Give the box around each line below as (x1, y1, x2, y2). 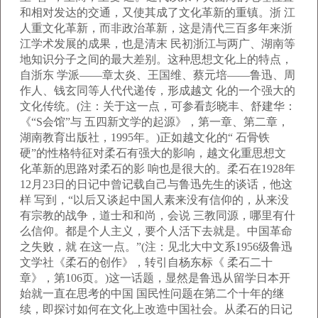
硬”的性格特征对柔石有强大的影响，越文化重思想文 (20, 147, 286, 159)
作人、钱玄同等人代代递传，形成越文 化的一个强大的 (20, 84, 295, 97)
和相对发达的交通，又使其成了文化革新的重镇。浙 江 (20, 6, 295, 18)
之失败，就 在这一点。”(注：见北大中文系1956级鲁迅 (20, 241, 292, 253)
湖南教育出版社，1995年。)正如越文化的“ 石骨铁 (20, 131, 270, 143)
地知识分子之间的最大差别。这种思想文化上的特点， (20, 53, 292, 65)
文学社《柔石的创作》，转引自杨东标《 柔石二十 (20, 256, 273, 268)
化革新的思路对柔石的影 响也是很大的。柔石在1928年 (20, 163, 295, 175)
